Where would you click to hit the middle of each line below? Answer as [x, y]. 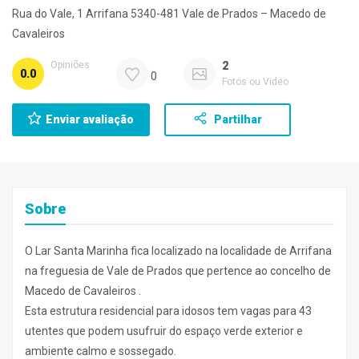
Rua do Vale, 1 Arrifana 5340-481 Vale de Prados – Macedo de [169, 14]
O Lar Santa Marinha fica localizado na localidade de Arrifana [178, 251]
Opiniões [70, 65]
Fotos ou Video [255, 82]
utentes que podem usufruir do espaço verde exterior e [164, 331]
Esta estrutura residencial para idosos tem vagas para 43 [168, 311]
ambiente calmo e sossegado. [101, 351]
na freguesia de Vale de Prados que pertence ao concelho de [178, 271]
